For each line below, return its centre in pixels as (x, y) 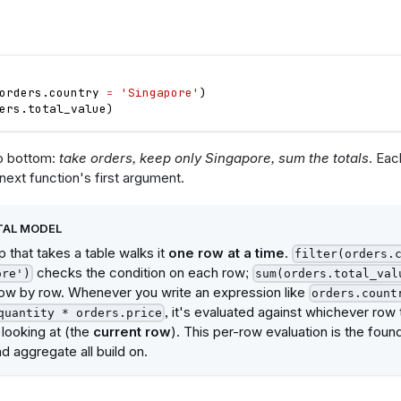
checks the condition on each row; (143, 273)
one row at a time (226, 253)
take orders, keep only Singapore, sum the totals (213, 158)
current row (132, 332)
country (74, 93)
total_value (67, 109)
